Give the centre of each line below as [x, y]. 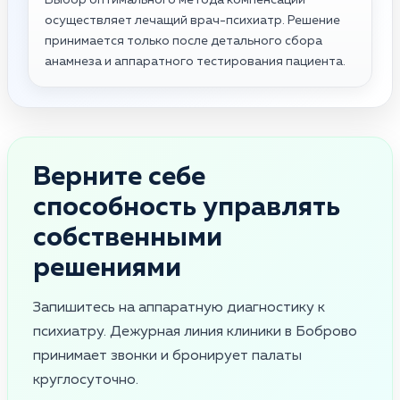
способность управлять [187, 208]
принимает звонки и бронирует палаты [167, 356]
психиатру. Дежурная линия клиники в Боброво [195, 332]
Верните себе [119, 177]
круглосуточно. [86, 380]
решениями [107, 268]
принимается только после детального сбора [183, 41]
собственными [128, 238]
